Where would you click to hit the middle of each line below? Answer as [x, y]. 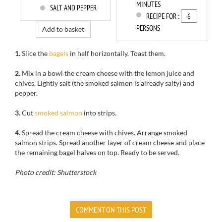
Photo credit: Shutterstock [55, 172]
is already [149, 83]
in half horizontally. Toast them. [117, 53]
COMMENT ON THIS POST [111, 210]
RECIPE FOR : [164, 16]
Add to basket [63, 29]
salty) [173, 83]
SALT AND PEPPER [73, 8]
